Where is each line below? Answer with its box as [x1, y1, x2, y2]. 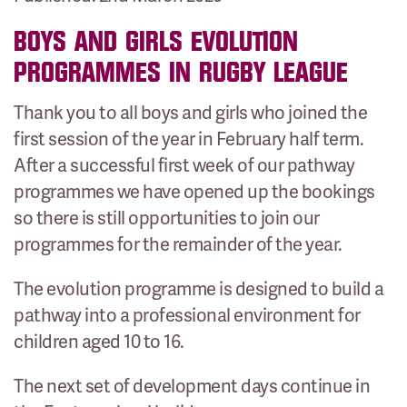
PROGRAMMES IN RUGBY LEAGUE [14, 57, 348, 88]
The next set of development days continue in [14, 372, 370, 399]
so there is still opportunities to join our [14, 204, 320, 231]
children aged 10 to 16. [14, 328, 184, 354]
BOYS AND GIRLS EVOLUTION [14, 26, 298, 57]
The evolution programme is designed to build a [14, 275, 383, 302]
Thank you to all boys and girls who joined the [14, 99, 367, 125]
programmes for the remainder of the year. [14, 231, 342, 257]
